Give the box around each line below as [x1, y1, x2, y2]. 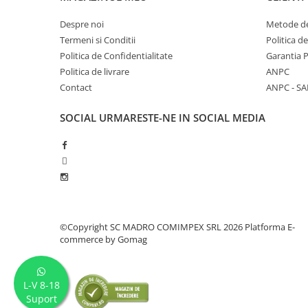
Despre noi [60, 18, 104, 31]
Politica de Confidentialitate [60, 49, 173, 63]
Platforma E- [245, 221, 295, 234]
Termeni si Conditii [60, 34, 135, 47]
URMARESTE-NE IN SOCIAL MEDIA [99, 111, 265, 125]
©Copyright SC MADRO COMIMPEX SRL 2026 [60, 221, 245, 234]
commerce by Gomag [60, 233, 147, 246]
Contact [60, 81, 92, 94]
